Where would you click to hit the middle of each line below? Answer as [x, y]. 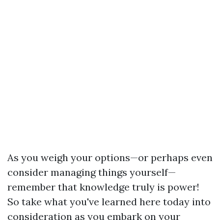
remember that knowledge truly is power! [103, 187]
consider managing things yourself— [92, 172]
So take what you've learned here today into [109, 202]
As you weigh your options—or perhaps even [110, 157]
